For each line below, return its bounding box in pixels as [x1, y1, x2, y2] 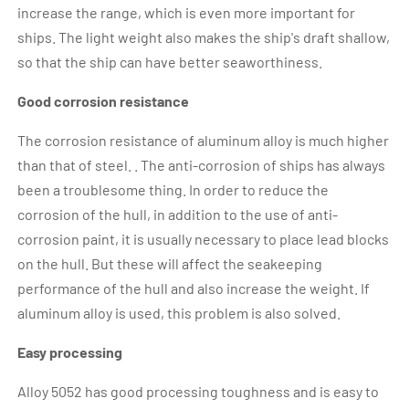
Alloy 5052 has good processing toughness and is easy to [17, 383, 380, 401]
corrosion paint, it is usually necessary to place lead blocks [17, 230, 390, 248]
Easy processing [17, 343, 123, 362]
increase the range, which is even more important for [17, 4, 356, 22]
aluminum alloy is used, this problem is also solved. [17, 304, 341, 322]
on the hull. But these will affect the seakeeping [17, 255, 323, 273]
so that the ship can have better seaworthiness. [17, 53, 323, 71]
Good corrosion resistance [17, 92, 190, 110]
